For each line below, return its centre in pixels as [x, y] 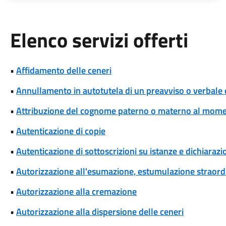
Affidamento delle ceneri [64, 70]
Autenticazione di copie [61, 131]
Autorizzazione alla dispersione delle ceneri [100, 212]
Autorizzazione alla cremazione [76, 191]
